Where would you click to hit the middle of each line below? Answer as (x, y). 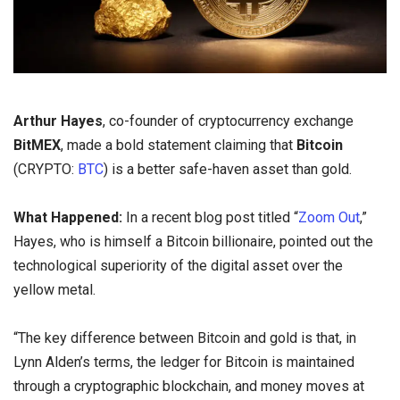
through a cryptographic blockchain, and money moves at (189, 387)
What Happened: (68, 218)
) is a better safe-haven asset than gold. (229, 169)
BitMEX (37, 145)
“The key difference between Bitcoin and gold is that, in (185, 338)
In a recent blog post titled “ (210, 218)
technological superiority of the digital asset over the (178, 266)
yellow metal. (56, 290)
